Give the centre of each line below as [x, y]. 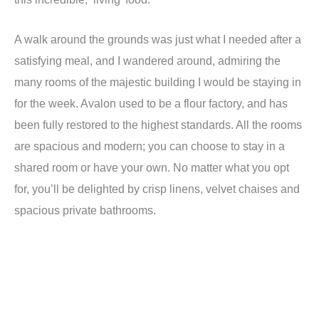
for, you [32, 188]
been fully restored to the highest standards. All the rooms [158, 124]
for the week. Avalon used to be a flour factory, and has [151, 103]
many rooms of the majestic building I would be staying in [158, 82]
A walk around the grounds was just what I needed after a [158, 39]
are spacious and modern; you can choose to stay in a [150, 146]
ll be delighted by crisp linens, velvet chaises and [177, 188]
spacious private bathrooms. [85, 210]
